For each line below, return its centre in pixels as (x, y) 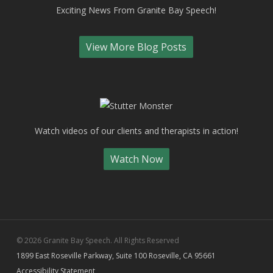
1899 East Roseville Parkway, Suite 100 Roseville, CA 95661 (116, 256)
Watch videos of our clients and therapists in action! (136, 131)
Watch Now (136, 159)
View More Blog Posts (136, 47)
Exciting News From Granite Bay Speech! (136, 10)
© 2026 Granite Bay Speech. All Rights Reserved (97, 240)
